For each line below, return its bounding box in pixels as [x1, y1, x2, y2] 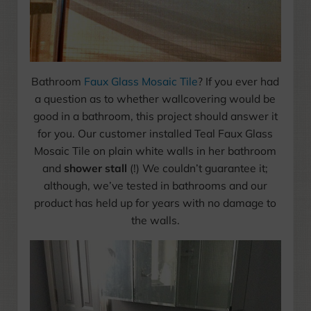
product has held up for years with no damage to [34, 195, 277, 210]
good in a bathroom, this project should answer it [33, 108, 278, 123]
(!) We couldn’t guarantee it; [127, 160, 269, 175]
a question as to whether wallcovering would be [35, 91, 276, 106]
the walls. [131, 212, 180, 227]
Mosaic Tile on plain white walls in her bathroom [34, 143, 277, 158]
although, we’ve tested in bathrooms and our [43, 178, 267, 192]
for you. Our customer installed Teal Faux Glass [37, 126, 274, 140]
